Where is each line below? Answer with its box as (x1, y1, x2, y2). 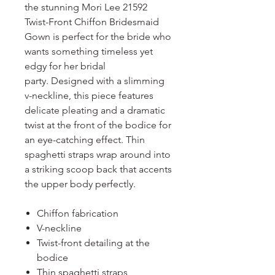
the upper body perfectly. (25, 178, 138, 190)
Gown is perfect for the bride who (25, 31, 171, 42)
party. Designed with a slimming (25, 75, 165, 87)
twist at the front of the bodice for (25, 119, 171, 131)
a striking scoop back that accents (25, 163, 172, 175)
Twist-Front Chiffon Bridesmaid (25, 16, 159, 28)
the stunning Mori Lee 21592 (25, 1, 147, 13)
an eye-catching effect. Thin (25, 134, 145, 145)
